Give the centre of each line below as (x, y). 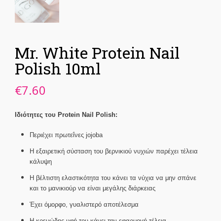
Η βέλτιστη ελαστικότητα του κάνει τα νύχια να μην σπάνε (113, 178)
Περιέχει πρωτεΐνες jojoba (66, 135)
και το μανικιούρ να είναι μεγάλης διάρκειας (92, 188)
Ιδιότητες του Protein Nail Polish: (66, 115)
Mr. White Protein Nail (97, 53)
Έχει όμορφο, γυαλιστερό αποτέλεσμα (84, 205)
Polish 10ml (58, 69)
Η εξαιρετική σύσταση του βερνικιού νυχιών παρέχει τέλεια (114, 151)
